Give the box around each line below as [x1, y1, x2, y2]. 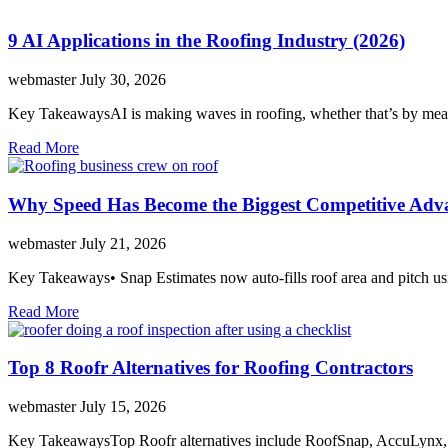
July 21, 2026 [80, 234, 166, 252]
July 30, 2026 [80, 71, 166, 89]
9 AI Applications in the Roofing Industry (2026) [8, 30, 405, 52]
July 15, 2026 [80, 398, 166, 416]
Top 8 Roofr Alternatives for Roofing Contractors [8, 357, 413, 379]
